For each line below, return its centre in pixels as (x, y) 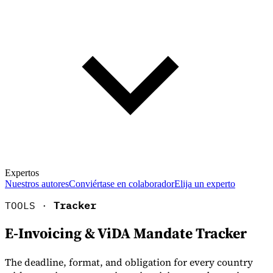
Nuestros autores (37, 183)
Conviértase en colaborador (122, 183)
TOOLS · (29, 205)
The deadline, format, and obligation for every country (129, 262)
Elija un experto (205, 183)
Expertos (22, 172)
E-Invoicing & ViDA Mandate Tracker (126, 233)
